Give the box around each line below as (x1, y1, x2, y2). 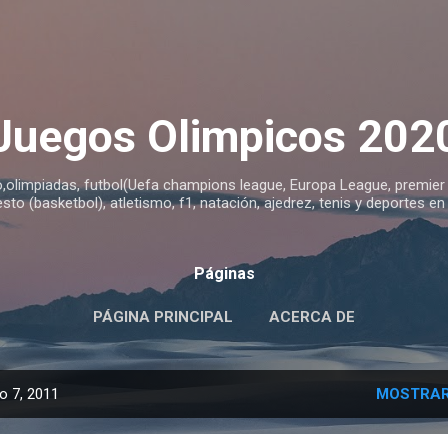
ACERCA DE (269, 308, 355, 326)
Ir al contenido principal (148, 16, 300, 34)
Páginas (193, 264, 255, 283)
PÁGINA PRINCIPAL (93, 308, 233, 326)
